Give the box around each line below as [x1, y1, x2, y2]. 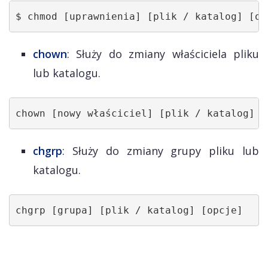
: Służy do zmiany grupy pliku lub [62, 144, 259, 158]
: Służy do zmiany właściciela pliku [67, 47, 259, 61]
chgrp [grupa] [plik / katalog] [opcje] [15, 204, 243, 216]
